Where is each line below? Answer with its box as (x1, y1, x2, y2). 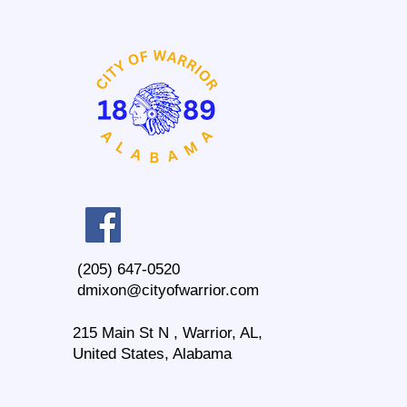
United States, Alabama (73, 344, 232, 362)
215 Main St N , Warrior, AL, (73, 323, 263, 342)
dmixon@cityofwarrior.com (77, 281, 259, 299)
